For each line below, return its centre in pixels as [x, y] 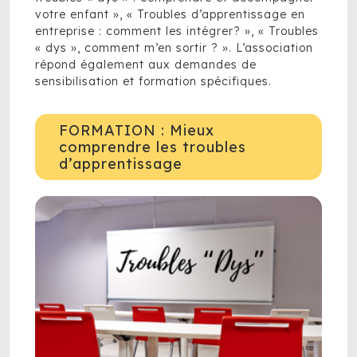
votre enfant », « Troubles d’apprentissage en [170, 14]
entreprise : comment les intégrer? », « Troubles [177, 31]
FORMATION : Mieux [137, 130]
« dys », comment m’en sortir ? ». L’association [174, 48]
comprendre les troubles [153, 147]
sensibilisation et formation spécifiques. [153, 81]
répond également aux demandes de [146, 65]
